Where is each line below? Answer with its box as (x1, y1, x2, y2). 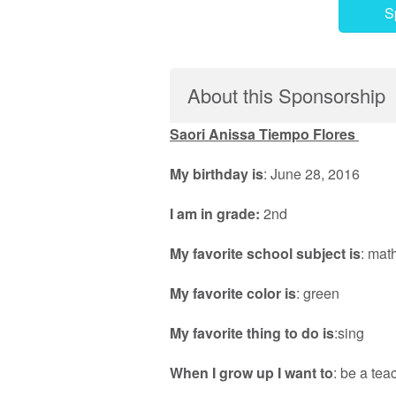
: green (296, 283, 339, 304)
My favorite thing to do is (170, 323, 334, 344)
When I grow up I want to (170, 362, 333, 384)
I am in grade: (170, 203, 263, 225)
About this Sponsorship (187, 81, 385, 110)
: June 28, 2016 (263, 164, 360, 185)
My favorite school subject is (170, 243, 361, 264)
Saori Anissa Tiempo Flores (170, 124, 359, 145)
